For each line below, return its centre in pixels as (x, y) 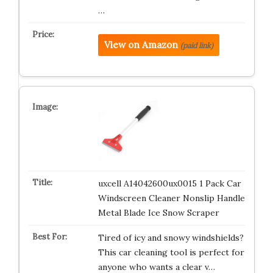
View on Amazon (141, 45)
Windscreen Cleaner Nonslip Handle (171, 198)
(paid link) (197, 46)
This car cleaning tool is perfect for (171, 253)
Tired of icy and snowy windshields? (171, 238)
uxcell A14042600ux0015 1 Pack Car (169, 184)
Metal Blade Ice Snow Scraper (158, 213)
